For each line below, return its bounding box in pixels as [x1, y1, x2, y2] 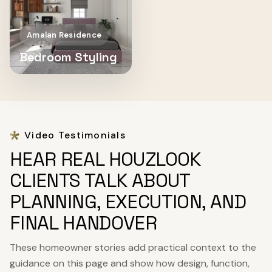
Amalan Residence [27, 30, 102, 40]
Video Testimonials [24, 129, 126, 141]
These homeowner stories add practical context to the [10, 241, 256, 254]
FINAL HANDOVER [10, 211, 157, 235]
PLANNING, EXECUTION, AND [10, 189, 246, 214]
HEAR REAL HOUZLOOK [10, 147, 201, 171]
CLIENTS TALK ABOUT [10, 168, 190, 192]
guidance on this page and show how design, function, [10, 257, 250, 270]
